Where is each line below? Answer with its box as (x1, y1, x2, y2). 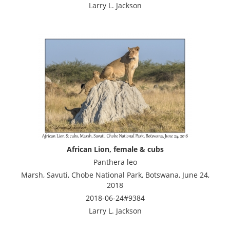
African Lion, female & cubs (66, 144, 164, 154)
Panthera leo (93, 157, 137, 167)
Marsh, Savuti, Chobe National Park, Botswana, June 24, (21, 169, 209, 180)
